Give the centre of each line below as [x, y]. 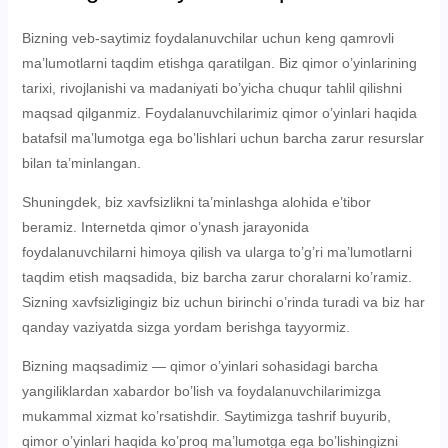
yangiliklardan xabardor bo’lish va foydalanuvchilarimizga [201, 391]
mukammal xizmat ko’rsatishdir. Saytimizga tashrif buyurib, [206, 416]
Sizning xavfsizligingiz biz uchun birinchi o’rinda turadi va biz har [223, 302]
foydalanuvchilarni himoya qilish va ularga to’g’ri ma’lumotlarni [216, 252]
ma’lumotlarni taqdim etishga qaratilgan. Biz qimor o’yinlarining [219, 63]
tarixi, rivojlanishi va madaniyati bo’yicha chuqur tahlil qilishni [211, 88]
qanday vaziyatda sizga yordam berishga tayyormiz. [185, 327]
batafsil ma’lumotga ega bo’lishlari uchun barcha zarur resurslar [222, 138]
